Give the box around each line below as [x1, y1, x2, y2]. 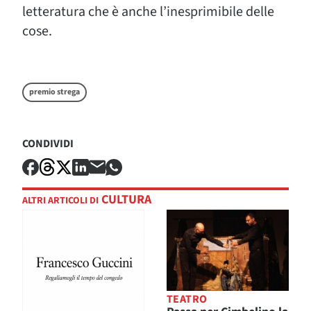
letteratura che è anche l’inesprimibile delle [22, 2, 274, 22]
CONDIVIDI [22, 136, 74, 151]
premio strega [29, 86, 80, 98]
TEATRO [167, 292, 208, 308]
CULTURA [99, 191, 151, 209]
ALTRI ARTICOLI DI [22, 194, 99, 208]
